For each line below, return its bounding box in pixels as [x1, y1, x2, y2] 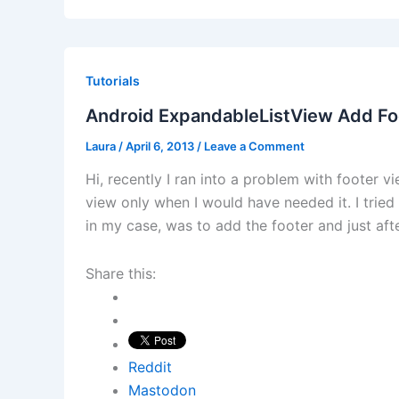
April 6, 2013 [126, 138, 197, 153]
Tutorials [85, 72, 140, 88]
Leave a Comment [204, 138, 305, 153]
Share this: [85, 265, 156, 283]
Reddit [128, 358, 172, 377]
